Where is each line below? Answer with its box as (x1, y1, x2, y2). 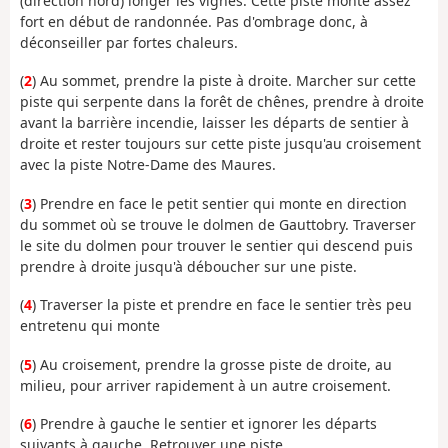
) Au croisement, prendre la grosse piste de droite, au (32, 354, 392, 374)
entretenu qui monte (20, 316, 160, 336)
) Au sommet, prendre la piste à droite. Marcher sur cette (32, 71, 416, 91)
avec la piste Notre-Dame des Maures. (20, 155, 276, 175)
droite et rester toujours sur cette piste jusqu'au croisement (20, 134, 421, 154)
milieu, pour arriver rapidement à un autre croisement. (20, 375, 391, 395)
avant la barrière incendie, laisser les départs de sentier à (20, 113, 409, 133)
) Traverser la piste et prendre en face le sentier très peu (32, 295, 412, 315)
